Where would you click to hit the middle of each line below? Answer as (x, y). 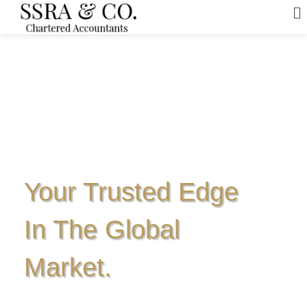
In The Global (102, 229)
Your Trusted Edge (131, 191)
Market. (68, 267)
